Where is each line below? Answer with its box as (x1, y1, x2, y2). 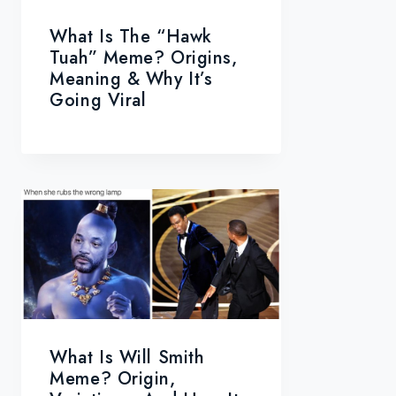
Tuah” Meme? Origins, (49, 44, 238, 71)
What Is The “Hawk (49, 23, 212, 49)
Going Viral (49, 87, 147, 113)
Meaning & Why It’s (49, 65, 213, 92)
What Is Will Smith (49, 344, 205, 370)
